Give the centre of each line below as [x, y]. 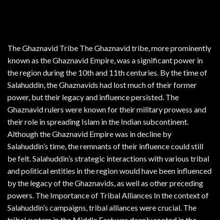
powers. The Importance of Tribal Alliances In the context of [108, 195]
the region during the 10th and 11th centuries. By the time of [107, 73]
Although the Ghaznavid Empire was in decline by [89, 134]
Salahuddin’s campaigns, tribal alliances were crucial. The [102, 208]
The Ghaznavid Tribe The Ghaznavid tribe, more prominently [109, 48]
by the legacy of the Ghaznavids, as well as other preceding [105, 183]
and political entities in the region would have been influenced [110, 171]
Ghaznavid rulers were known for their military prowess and [107, 110]
